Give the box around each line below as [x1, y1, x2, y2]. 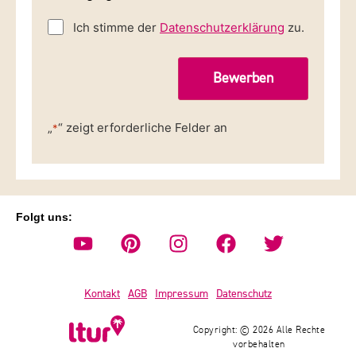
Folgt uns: [16, 211, 72, 224]
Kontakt [84, 286, 120, 302]
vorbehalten [233, 339, 285, 351]
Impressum [155, 286, 208, 302]
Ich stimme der [73, 19, 160, 35]
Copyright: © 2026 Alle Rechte [192, 324, 326, 337]
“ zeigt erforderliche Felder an [58, 119, 227, 135]
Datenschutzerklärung [160, 19, 284, 35]
